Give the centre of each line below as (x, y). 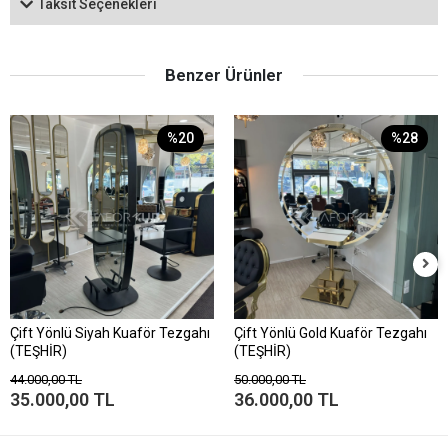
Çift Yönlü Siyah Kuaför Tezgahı (110, 332)
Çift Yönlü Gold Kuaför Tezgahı (330, 332)
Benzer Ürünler (224, 74)
